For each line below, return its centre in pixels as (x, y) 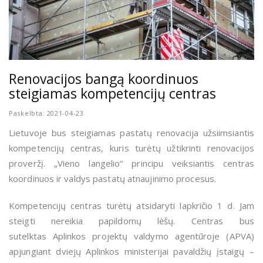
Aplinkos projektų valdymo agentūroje (136, 236)
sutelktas (31, 236)
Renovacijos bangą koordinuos (104, 79)
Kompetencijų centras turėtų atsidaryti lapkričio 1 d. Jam (131, 206)
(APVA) (237, 236)
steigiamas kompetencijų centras (112, 94)
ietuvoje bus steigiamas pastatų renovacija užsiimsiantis (134, 133)
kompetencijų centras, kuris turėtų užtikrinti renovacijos (131, 148)
